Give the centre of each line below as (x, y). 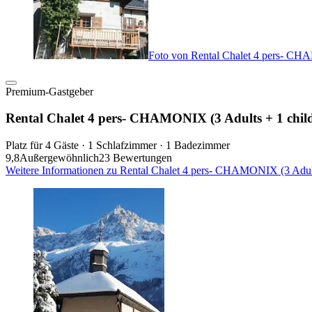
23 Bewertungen (135, 158)
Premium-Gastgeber (49, 91)
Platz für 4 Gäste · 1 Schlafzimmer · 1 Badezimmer (118, 146)
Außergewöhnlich (59, 158)
